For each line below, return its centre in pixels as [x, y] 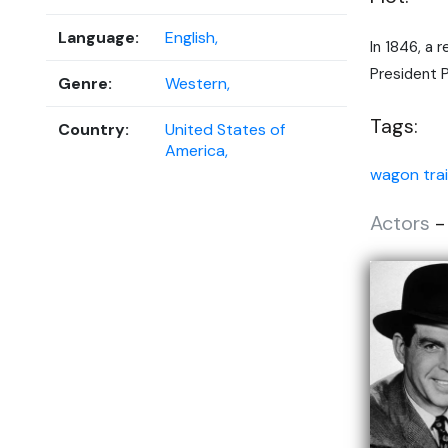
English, [191, 37]
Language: [98, 37]
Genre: [85, 83]
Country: [93, 129]
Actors [400, 223]
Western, [197, 83]
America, [196, 150]
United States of [225, 129]
